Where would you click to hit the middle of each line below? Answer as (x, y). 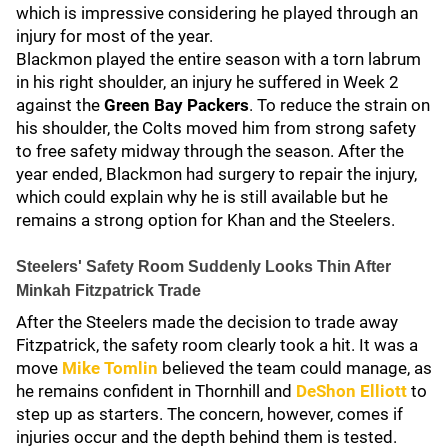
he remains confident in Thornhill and (156, 391)
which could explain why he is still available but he (202, 197)
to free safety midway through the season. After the (210, 151)
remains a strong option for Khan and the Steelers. (207, 220)
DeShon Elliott (351, 391)
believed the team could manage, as (295, 368)
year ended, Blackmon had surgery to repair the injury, (216, 174)
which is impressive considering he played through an (217, 13)
